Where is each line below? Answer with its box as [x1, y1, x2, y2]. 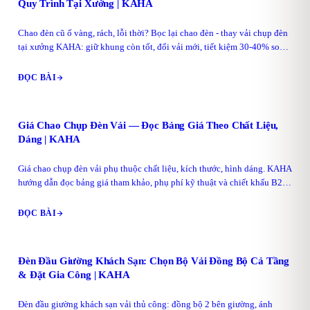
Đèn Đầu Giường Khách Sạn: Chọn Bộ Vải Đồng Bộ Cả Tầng [18, 255, 290, 266]
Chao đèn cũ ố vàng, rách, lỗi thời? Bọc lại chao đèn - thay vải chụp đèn [18, 28, 288, 38]
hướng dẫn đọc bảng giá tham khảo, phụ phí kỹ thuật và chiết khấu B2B [18, 177, 289, 188]
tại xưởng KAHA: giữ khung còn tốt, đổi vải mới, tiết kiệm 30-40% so [18, 42, 280, 52]
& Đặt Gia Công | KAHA [18, 269, 130, 280]
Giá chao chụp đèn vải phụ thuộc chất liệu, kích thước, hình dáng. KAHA [18, 163, 292, 174]
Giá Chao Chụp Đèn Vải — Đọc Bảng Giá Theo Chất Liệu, [18, 120, 279, 131]
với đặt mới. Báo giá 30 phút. [18, 55, 127, 66]
